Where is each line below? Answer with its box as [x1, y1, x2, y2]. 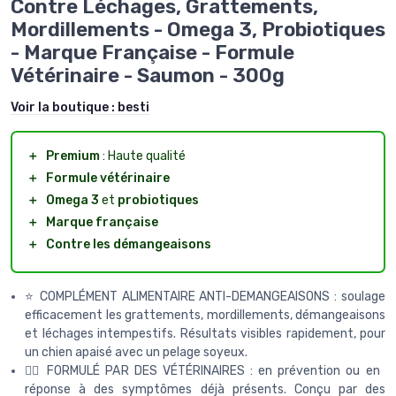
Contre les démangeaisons [46, 236, 211, 252]
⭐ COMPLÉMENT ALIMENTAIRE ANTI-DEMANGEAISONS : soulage [25, 288, 385, 304]
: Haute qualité [100, 148, 186, 164]
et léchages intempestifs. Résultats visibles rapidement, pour [25, 325, 385, 341]
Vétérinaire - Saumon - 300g [11, 63, 285, 88]
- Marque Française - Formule [11, 40, 294, 65]
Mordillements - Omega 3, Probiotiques [11, 17, 385, 42]
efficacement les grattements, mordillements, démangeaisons [25, 307, 385, 323]
